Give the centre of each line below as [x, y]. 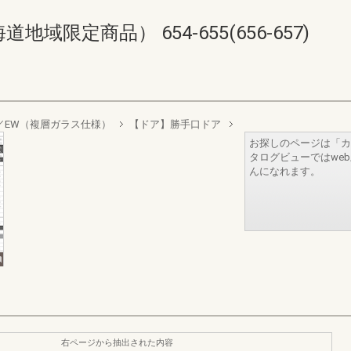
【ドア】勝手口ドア [175, 124]
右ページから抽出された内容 [117, 342]
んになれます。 [285, 171]
